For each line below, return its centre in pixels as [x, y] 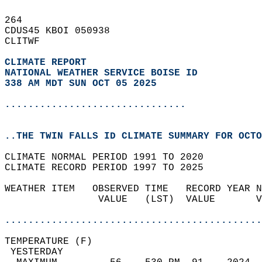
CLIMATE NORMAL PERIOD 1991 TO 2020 [110, 157]
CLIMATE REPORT [49, 63]
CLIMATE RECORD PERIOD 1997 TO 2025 [110, 168]
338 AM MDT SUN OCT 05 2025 [81, 84]
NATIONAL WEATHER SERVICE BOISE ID [101, 73]
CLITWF [28, 42]
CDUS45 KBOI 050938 [63, 31]
